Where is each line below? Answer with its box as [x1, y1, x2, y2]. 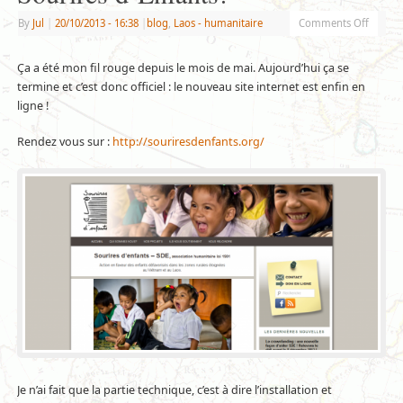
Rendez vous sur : [16, 133, 112, 149]
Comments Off [298, 15, 369, 30]
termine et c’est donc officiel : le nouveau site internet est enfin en [16, 78, 365, 94]
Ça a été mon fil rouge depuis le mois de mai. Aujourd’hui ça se [16, 59, 349, 76]
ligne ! [16, 97, 49, 113]
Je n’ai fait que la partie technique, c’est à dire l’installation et [16, 381, 332, 398]
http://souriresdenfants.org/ [112, 133, 264, 149]
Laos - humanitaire [173, 15, 263, 30]
